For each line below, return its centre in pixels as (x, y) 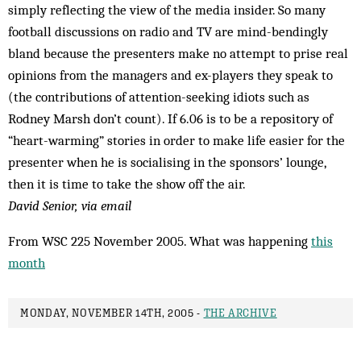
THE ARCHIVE (240, 313)
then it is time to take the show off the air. (127, 184)
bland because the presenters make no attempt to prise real (178, 53)
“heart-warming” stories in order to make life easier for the (176, 140)
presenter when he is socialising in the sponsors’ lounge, (167, 162)
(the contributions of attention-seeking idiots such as (159, 97)
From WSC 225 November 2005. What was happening (160, 241)
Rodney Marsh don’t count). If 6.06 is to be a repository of (170, 118)
